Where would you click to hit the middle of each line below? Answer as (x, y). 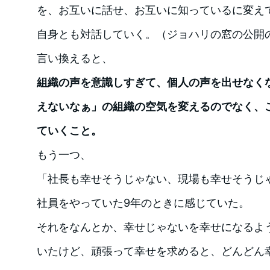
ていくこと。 (69, 130)
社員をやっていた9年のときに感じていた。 (143, 202)
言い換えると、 (74, 58)
